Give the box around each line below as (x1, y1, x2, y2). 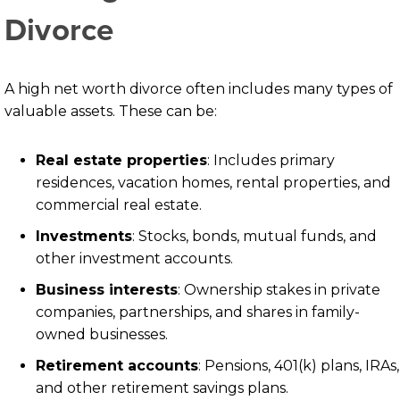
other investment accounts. (36, 250, 233, 267)
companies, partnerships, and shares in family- (36, 304, 360, 321)
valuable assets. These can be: (4, 103, 217, 120)
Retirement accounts (36, 357, 198, 374)
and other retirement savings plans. (36, 379, 288, 396)
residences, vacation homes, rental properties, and (36, 174, 391, 191)
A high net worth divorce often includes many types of (4, 80, 393, 97)
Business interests (36, 281, 178, 298)
